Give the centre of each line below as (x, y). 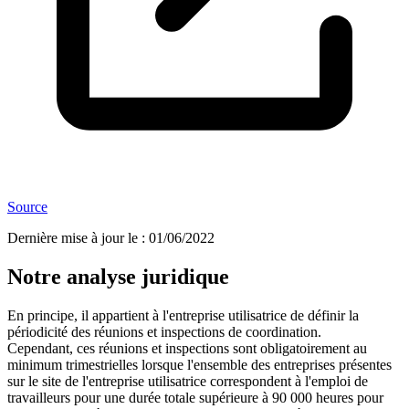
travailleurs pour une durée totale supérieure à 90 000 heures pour (195, 398)
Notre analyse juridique (118, 277)
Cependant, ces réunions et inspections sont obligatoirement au (187, 349)
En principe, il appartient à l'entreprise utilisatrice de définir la (183, 316)
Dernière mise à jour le (73, 238)
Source (27, 207)
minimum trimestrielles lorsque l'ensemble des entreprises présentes (199, 365)
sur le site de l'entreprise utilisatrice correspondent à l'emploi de (188, 382)
